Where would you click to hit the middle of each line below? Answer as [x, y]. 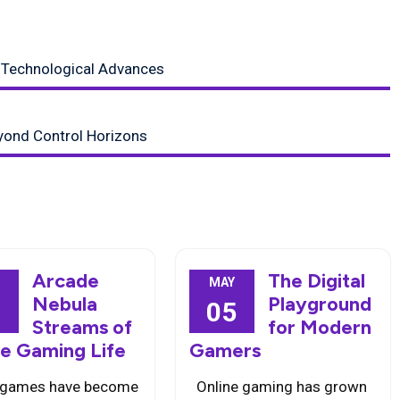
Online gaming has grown [278, 387]
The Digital [316, 281]
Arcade [65, 281]
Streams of [82, 327]
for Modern [319, 327]
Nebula [64, 304]
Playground [319, 304]
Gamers [225, 350]
